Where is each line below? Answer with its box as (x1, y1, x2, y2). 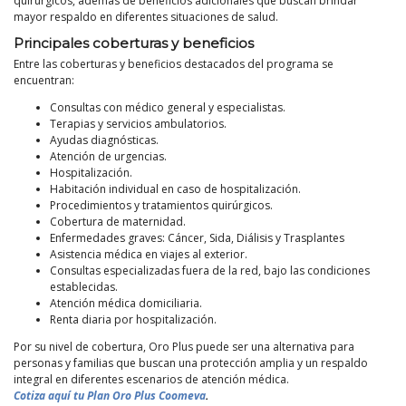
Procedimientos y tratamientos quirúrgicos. (50, 198, 273, 214)
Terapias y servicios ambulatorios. (50, 116, 227, 132)
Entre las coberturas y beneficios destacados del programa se (14, 56, 333, 72)
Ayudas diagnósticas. (50, 132, 159, 149)
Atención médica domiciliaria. (50, 295, 202, 312)
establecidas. (50, 279, 118, 295)
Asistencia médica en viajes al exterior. (50, 246, 247, 263)
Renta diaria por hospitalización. (50, 312, 217, 328)
